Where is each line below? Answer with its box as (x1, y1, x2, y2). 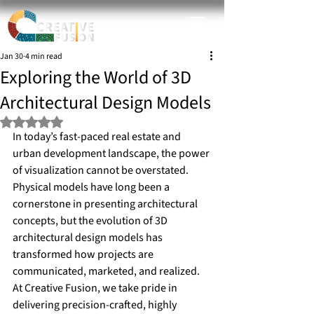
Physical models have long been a (13, 179, 172, 195)
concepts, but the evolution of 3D (13, 213, 170, 228)
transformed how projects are (13, 247, 156, 262)
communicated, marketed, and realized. (13, 264, 202, 279)
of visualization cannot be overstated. (13, 163, 191, 178)
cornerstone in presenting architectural (13, 196, 200, 212)
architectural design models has (13, 230, 165, 245)
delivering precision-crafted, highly (13, 297, 179, 313)
